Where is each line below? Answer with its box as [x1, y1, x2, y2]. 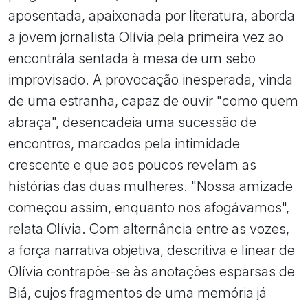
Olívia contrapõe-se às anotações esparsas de [8, 263, 295, 280]
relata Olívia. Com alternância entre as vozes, [8, 220, 289, 238]
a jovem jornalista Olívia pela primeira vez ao [8, 28, 283, 46]
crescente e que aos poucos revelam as [8, 156, 256, 174]
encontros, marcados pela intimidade [8, 135, 240, 153]
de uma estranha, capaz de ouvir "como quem [8, 92, 298, 110]
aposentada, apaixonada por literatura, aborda [8, 7, 295, 25]
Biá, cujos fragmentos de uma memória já [8, 284, 267, 302]
